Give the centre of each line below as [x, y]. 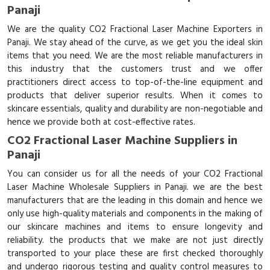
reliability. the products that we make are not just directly [135, 240]
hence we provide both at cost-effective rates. [101, 122]
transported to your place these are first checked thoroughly [135, 254]
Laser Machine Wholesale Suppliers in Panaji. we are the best [135, 187]
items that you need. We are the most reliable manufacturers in [135, 56]
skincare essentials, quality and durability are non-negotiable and [135, 109]
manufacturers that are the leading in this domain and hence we [135, 201]
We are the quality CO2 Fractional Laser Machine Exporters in [135, 30]
